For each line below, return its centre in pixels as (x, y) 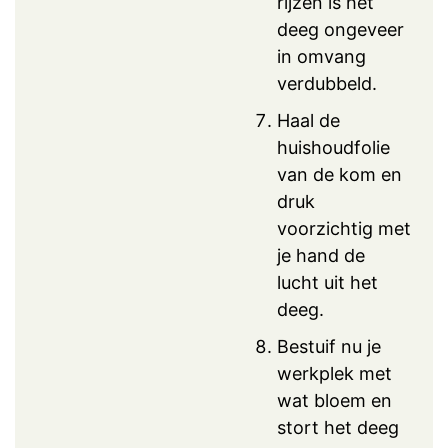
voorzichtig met (344, 228)
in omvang (321, 56)
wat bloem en (334, 400)
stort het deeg (338, 427)
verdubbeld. (327, 83)
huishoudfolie (333, 147)
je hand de (321, 255)
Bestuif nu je (329, 346)
